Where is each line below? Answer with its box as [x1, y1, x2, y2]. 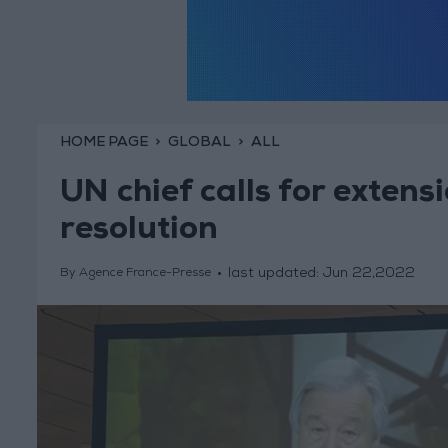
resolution [59, 216, 218, 249]
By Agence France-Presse [59, 268, 211, 281]
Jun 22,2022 [322, 267, 415, 282]
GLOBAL [167, 135, 231, 150]
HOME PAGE [59, 135, 148, 150]
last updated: [227, 267, 323, 282]
